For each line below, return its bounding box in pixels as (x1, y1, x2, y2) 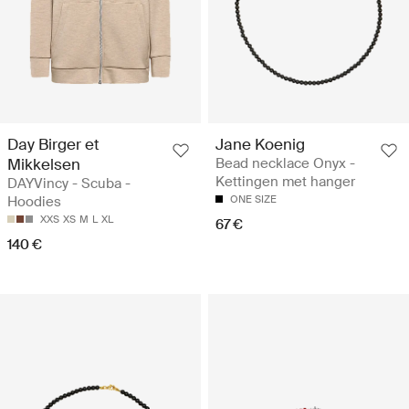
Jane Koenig (215, 133, 305, 154)
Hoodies (7, 192, 61, 211)
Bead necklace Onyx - (215, 153, 355, 173)
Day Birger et (7, 133, 100, 154)
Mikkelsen (7, 153, 80, 174)
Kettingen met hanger (215, 172, 355, 191)
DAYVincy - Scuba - (7, 173, 131, 193)
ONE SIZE (230, 192, 277, 205)
